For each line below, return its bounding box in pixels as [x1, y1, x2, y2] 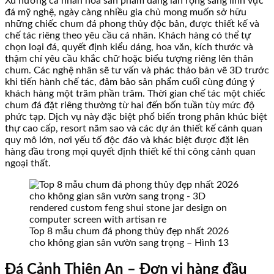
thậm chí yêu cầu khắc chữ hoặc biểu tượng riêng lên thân [5, 53, 253, 64]
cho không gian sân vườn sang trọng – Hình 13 [29, 237, 229, 248]
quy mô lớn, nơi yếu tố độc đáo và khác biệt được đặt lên [5, 135, 249, 145]
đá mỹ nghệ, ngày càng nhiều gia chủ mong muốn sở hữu [5, 7, 246, 17]
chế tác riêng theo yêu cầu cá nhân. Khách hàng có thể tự [5, 30, 251, 40]
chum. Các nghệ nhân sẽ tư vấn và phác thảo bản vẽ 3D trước [5, 65, 269, 75]
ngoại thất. [5, 158, 51, 168]
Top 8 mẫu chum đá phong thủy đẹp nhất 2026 [29, 226, 229, 236]
